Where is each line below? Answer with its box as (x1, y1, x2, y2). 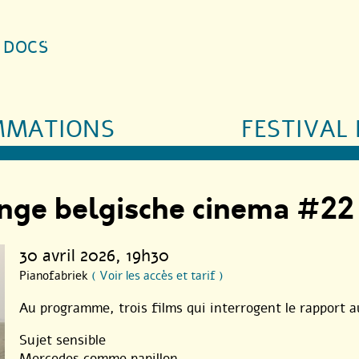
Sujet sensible (19, 330, 106, 349)
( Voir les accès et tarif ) (91, 267, 224, 284)
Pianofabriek (19, 267, 91, 284)
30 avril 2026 (19, 244, 115, 267)
